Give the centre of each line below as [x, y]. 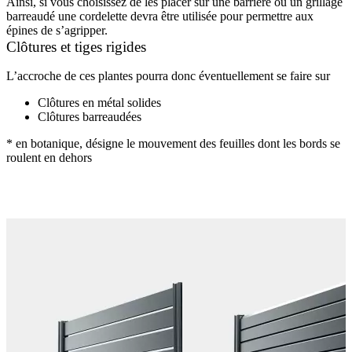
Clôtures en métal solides [99, 103]
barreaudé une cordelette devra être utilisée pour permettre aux [160, 16]
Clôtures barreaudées [90, 117]
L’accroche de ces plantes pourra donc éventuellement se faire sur [168, 76]
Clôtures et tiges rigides [76, 47]
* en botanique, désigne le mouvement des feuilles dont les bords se [173, 143]
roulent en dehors [49, 158]
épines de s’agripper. [57, 30]
